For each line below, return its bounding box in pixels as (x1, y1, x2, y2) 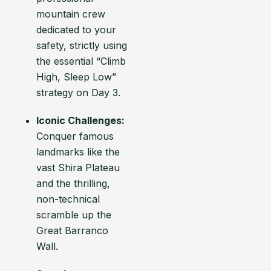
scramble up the (36, 209, 111, 221)
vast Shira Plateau (36, 162, 120, 174)
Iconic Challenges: (36, 114, 125, 126)
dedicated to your (36, 24, 116, 36)
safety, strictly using (36, 39, 127, 51)
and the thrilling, (36, 177, 110, 189)
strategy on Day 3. (36, 87, 120, 99)
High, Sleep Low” (36, 71, 116, 83)
